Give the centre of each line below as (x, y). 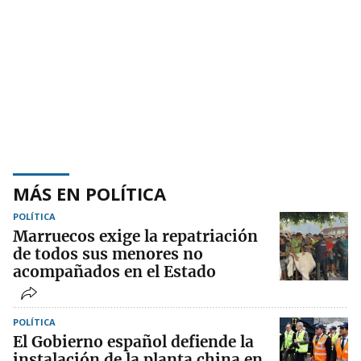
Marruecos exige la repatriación (135, 236)
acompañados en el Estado (114, 271)
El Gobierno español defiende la (133, 341)
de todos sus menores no (108, 253)
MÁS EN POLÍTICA (89, 193)
